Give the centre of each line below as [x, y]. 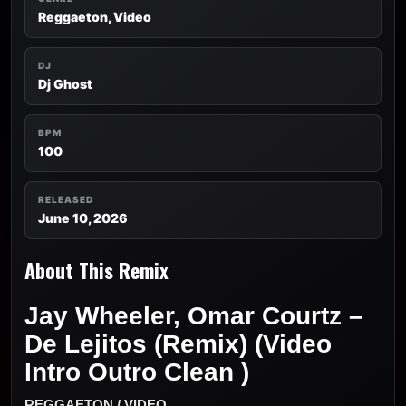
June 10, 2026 [83, 218]
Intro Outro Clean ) [137, 372]
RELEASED [66, 199]
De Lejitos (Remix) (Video [178, 344]
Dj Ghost [65, 84]
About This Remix [97, 270]
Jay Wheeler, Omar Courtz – [194, 316]
